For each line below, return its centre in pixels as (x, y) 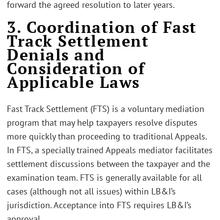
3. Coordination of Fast (102, 27)
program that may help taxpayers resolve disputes (102, 122)
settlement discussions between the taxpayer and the (109, 164)
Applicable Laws (73, 82)
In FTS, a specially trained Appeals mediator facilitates (110, 150)
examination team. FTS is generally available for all (104, 177)
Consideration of (76, 69)
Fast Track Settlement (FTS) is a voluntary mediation (106, 109)
